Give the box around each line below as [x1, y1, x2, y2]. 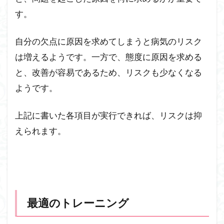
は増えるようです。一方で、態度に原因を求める [15, 51, 202, 62]
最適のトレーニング [27, 196, 129, 210]
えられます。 [15, 125, 66, 136]
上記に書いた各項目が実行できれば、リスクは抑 [15, 110, 202, 121]
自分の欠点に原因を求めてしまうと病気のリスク [15, 36, 202, 47]
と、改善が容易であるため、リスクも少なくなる [15, 67, 202, 78]
